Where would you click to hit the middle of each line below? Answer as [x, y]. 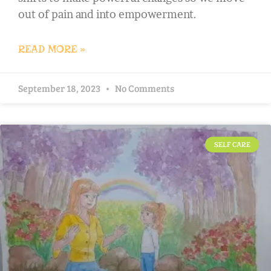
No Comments [144, 88]
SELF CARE [232, 144]
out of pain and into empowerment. [107, 14]
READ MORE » [52, 49]
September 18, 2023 [60, 88]
